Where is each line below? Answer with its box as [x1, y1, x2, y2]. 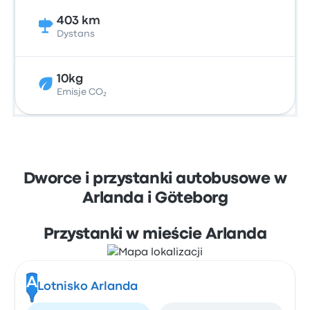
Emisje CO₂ [57, 88, 107, 96]
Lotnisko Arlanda [37, 282, 138, 292]
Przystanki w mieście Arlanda [43, 228, 267, 241]
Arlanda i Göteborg [82, 192, 228, 206]
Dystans [57, 30, 95, 38]
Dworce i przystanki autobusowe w [23, 172, 287, 186]
